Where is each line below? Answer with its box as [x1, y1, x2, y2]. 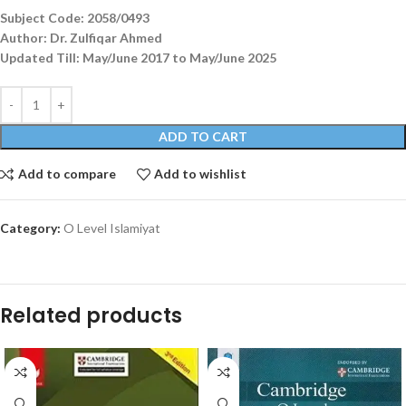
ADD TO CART [159, 128, 247, 144]
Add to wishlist [154, 166, 247, 182]
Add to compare [17, 166, 116, 182]
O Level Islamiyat [63, 219, 160, 236]
